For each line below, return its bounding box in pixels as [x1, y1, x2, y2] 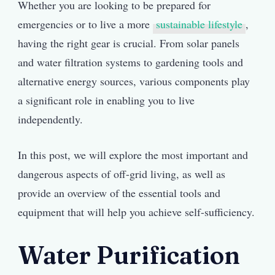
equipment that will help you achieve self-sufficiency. [18, 204, 255, 219]
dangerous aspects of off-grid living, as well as [18, 166, 225, 181]
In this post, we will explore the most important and [18, 147, 248, 162]
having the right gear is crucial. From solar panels [18, 35, 239, 50]
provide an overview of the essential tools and [18, 185, 220, 200]
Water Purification [18, 239, 240, 270]
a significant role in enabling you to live [18, 92, 195, 107]
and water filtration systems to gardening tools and [18, 54, 243, 69]
